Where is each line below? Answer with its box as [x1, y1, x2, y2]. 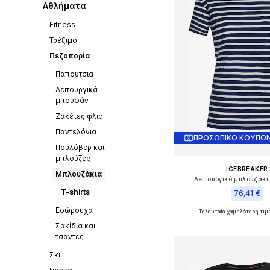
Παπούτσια [55, 69, 93, 78]
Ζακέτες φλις [55, 111, 102, 121]
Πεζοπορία [49, 51, 90, 60]
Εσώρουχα [55, 206, 93, 215]
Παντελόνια [55, 127, 96, 136]
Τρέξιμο [49, 36, 77, 45]
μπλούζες [55, 154, 90, 163]
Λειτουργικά [55, 85, 98, 94]
